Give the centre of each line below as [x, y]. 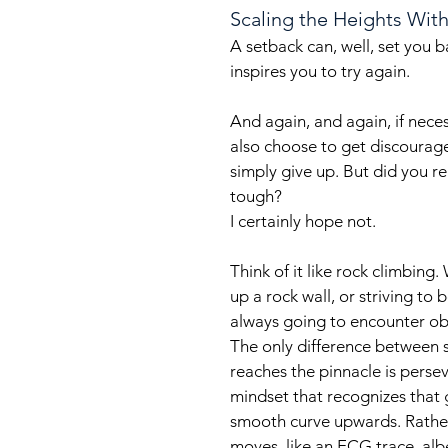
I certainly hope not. [303, 221]
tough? [256, 196]
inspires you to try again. [322, 71]
